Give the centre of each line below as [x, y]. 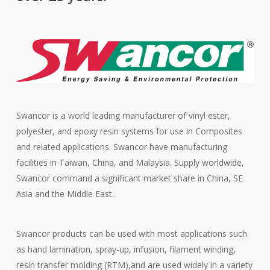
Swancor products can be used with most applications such [132, 233]
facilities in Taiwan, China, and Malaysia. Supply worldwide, [130, 162]
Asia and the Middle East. [65, 193]
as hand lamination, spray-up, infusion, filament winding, [126, 249]
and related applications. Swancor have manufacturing [121, 146]
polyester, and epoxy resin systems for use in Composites [129, 131]
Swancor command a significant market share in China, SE [129, 178]
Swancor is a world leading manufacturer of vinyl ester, [123, 115]
